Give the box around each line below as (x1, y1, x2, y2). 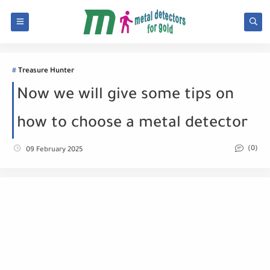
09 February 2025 (26, 146, 83, 155)
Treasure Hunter (18, 67, 74, 75)
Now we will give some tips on (17, 87, 234, 104)
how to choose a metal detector (17, 116, 248, 133)
